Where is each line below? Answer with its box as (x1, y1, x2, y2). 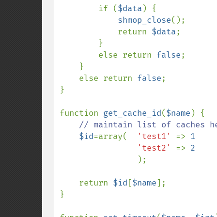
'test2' (137, 143, 176, 153)
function (60, 108, 103, 118)
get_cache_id (103, 108, 161, 118)
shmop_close (118, 15, 171, 25)
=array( (93, 131, 137, 141)
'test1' (137, 131, 176, 141)
